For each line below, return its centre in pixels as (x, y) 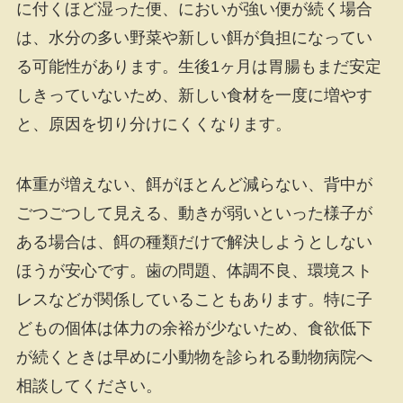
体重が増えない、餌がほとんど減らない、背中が (194, 185)
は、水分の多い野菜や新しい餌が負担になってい (194, 37)
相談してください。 (89, 386)
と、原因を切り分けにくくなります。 (153, 124)
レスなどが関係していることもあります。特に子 (194, 300)
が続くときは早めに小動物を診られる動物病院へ (194, 358)
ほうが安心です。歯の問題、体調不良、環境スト (194, 271)
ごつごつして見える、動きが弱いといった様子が (194, 214)
